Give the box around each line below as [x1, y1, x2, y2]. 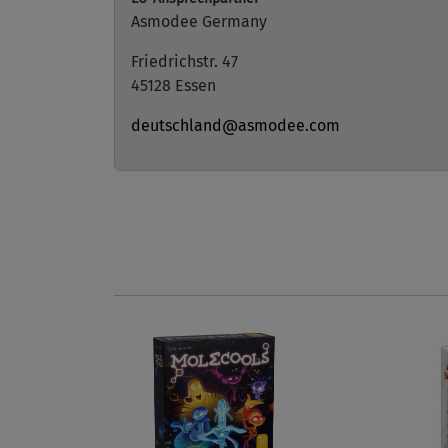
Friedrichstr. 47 [131, 52, 238, 71]
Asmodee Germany [131, 12, 267, 31]
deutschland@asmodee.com [131, 116, 340, 135]
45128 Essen [131, 76, 216, 95]
